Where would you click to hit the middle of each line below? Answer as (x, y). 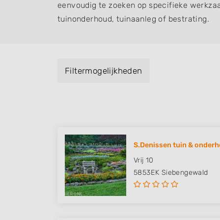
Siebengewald (185, 173)
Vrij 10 (144, 160)
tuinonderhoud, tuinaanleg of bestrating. (133, 19)
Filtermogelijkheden (104, 71)
